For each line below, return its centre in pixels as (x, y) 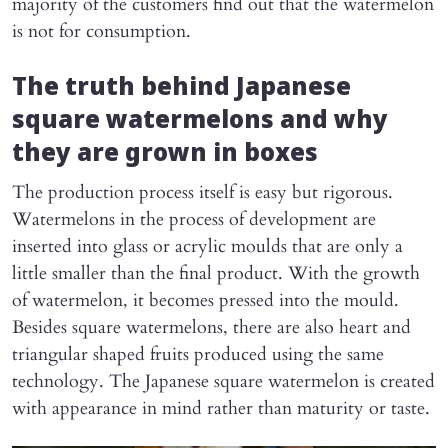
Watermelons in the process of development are (194, 219)
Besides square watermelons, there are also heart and (211, 327)
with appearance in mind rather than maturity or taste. (221, 408)
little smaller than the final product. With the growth (216, 273)
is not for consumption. (101, 31)
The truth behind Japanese (181, 88)
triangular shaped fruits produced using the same (198, 354)
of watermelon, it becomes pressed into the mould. (205, 300)
